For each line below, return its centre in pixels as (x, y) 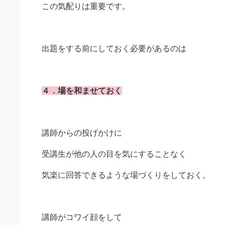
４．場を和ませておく (82, 91)
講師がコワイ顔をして (82, 217)
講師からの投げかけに (82, 133)
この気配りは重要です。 (86, 6)
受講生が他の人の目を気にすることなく (114, 154)
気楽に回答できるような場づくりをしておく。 (126, 175)
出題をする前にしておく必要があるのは (114, 48)
